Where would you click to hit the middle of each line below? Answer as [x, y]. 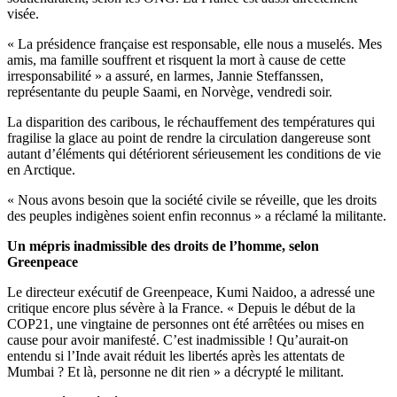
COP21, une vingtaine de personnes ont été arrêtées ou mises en [186, 324]
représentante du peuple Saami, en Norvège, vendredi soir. [170, 92]
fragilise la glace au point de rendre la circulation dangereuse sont [189, 138]
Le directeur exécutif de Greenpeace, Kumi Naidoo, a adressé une [191, 292]
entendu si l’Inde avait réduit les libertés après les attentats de [176, 356]
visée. [23, 14]
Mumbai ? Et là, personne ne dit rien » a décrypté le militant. [175, 372]
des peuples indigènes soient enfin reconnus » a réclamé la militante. [197, 216]
